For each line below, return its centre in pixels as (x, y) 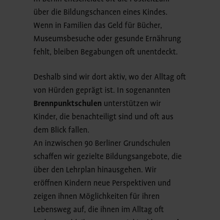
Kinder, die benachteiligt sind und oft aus (104, 117)
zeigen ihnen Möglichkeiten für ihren (97, 197)
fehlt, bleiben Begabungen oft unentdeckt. (106, 52)
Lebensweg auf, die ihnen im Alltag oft (99, 210)
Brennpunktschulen (69, 104)
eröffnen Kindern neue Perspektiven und (102, 183)
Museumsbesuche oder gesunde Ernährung (108, 39)
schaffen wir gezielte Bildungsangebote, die (108, 157)
